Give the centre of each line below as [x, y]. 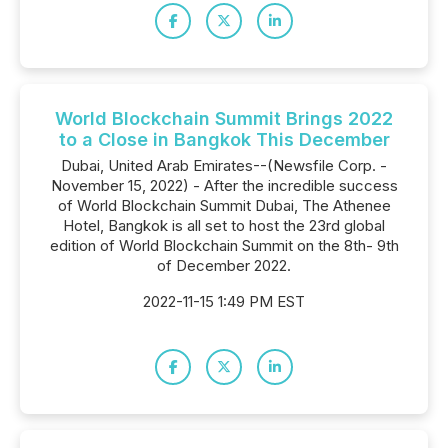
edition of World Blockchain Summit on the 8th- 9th [224, 245]
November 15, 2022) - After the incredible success [224, 185]
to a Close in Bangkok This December [224, 139]
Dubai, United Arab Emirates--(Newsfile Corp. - [224, 165]
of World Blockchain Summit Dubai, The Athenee [224, 205]
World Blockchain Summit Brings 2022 [224, 118]
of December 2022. [224, 265]
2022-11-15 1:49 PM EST [224, 301]
